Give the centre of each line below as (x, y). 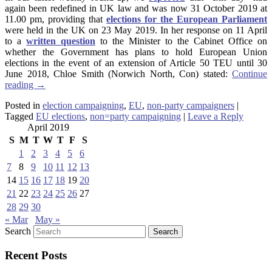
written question (61, 41)
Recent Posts (36, 256)
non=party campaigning (135, 116)
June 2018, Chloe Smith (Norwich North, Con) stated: (118, 73)
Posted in (22, 105)
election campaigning (83, 105)
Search (18, 231)
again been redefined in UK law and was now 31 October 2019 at (136, 8)
